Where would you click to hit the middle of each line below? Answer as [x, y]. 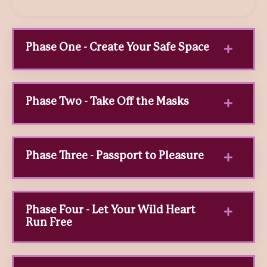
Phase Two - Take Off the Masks [107, 102]
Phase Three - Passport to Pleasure [115, 156]
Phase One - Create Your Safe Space [117, 47]
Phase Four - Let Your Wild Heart [111, 210]
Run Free [49, 223]
